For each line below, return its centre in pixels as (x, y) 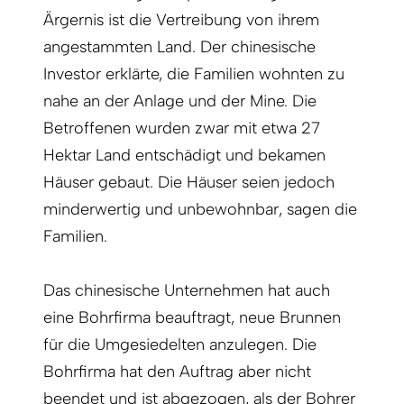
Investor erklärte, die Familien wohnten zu (194, 74)
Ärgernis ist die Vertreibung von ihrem (181, 20)
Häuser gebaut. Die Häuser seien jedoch (189, 183)
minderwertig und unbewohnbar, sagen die (200, 210)
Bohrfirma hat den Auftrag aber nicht (177, 372)
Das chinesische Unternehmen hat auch (187, 291)
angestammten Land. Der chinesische (179, 47)
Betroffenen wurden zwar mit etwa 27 (182, 129)
